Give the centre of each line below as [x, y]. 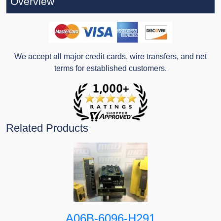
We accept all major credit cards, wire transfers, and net [110, 57]
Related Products [47, 128]
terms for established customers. [110, 69]
